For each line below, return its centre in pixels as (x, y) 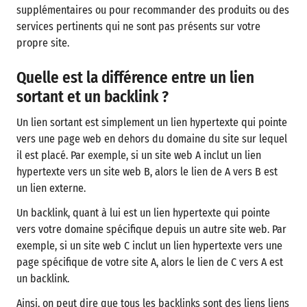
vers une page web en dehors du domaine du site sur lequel (152, 139)
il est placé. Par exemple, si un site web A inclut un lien (139, 155)
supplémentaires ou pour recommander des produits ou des (153, 10)
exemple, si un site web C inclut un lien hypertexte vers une (149, 246)
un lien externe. (51, 188)
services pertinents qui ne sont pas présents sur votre (138, 26)
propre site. (43, 43)
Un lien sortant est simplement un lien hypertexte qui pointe (152, 122)
